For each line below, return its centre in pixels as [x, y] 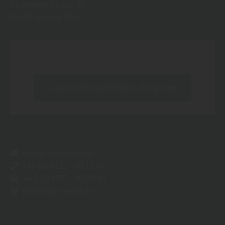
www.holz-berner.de [58, 191]
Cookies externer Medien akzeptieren [113, 87]
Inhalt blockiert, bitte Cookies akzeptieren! [113, 59]
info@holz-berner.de [58, 153]
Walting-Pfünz [60, 17]
